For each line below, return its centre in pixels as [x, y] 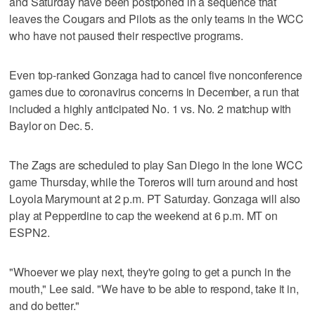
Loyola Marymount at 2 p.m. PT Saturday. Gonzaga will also [155, 199]
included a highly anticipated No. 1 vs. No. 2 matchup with [150, 109]
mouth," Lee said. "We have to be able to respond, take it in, [154, 289]
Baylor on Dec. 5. [51, 126]
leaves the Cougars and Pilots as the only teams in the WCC [157, 19]
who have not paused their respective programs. [126, 36]
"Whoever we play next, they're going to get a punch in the [150, 272]
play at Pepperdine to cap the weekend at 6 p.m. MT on [143, 216]
